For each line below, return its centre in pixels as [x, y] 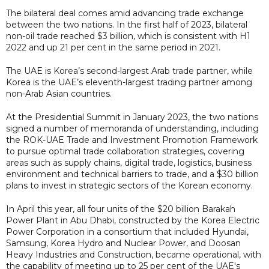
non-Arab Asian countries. [59, 93]
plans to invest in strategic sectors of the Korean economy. [129, 185]
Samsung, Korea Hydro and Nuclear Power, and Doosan [123, 243]
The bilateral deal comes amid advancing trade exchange [125, 13]
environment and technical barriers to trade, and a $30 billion [132, 174]
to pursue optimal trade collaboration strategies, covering [125, 151]
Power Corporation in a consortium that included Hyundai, [127, 231]
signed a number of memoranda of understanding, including [132, 128]
